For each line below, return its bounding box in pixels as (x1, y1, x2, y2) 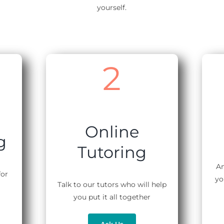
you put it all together (73, 192, 150, 201)
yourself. (97, 2, 127, 12)
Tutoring (77, 142, 146, 162)
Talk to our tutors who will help (57, 179, 166, 189)
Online (84, 121, 139, 141)
